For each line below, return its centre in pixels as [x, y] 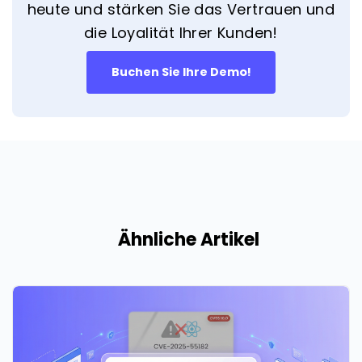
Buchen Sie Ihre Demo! [181, 72]
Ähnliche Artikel [188, 239]
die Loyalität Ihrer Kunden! [181, 33]
